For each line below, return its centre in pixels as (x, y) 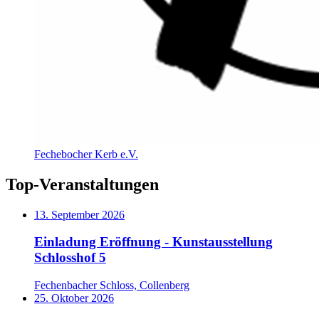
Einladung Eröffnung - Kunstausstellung (153, 242)
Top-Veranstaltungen (82, 184)
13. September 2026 (79, 214)
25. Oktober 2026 (74, 298)
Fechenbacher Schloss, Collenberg (112, 285)
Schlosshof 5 (70, 258)
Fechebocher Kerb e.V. (86, 154)
